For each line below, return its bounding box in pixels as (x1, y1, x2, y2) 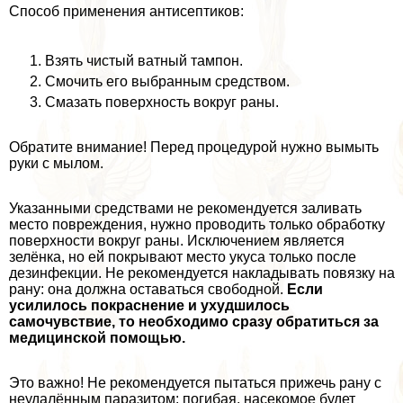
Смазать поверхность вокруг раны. (45, 94, 279, 110)
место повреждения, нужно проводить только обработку (9, 216, 385, 232)
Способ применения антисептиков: (9, 3, 244, 19)
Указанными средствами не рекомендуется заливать (9, 200, 362, 216)
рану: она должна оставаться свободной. (9, 281, 287, 297)
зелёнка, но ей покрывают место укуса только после (9, 248, 356, 264)
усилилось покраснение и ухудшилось (9, 297, 290, 313)
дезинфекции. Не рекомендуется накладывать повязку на (9, 264, 395, 281)
